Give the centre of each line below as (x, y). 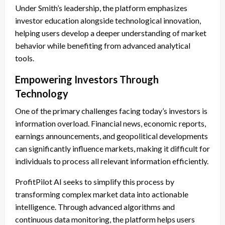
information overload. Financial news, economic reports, (110, 124)
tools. (25, 58)
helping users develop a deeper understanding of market (111, 33)
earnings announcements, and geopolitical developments (111, 136)
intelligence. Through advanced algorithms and (95, 207)
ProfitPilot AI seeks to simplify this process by (95, 182)
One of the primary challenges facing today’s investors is (111, 111)
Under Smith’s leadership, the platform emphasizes (101, 8)
